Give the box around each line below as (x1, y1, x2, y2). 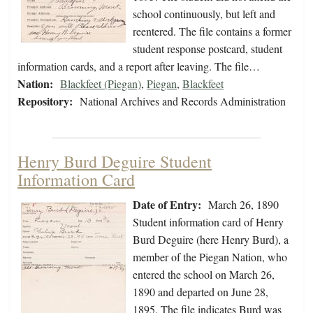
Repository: (17, 93, 73, 110)
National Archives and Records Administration (80, 94, 286, 109)
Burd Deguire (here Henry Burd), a (133, 232, 289, 247)
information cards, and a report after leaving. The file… (17, 59, 260, 74)
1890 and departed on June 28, (133, 284, 268, 300)
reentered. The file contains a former (133, 24, 291, 39)
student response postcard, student (133, 41, 282, 57)
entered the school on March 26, (133, 267, 275, 282)
